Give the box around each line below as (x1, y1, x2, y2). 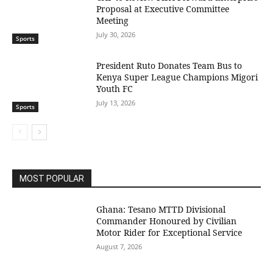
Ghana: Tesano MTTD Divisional (96, 203, 226, 215)
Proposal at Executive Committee (96, 3, 230, 15)
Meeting (96, 15, 129, 27)
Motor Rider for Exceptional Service (96, 226, 243, 238)
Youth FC (96, 82, 133, 94)
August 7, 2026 (96, 241, 143, 251)
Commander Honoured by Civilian (96, 214, 237, 227)
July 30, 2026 (96, 30, 136, 40)
